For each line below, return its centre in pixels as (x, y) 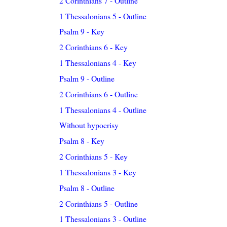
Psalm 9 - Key (82, 31)
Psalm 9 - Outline (87, 78)
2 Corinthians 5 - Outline (99, 203)
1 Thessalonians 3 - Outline (103, 219)
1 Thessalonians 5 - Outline (103, 16)
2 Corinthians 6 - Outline (99, 94)
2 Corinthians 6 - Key (94, 47)
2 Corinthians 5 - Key (94, 157)
